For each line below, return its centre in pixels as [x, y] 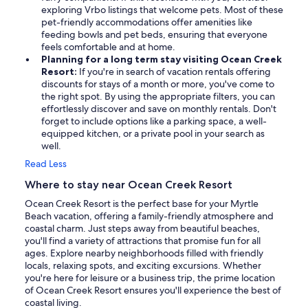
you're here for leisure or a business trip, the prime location [150, 278]
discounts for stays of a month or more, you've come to [158, 84]
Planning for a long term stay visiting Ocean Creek [162, 59]
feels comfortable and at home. [108, 47]
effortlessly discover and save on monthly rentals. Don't [159, 109]
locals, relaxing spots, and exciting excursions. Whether [143, 266]
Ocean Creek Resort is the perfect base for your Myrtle [142, 204]
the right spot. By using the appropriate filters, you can [158, 97]
